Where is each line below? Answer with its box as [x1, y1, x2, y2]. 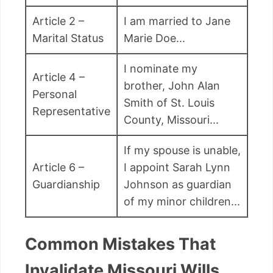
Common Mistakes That [25, 234, 216, 255]
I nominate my [124, 62, 197, 75]
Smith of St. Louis [124, 96, 214, 109]
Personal [32, 87, 77, 101]
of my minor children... [124, 194, 240, 208]
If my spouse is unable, [124, 143, 241, 157]
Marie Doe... [124, 31, 185, 44]
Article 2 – [32, 14, 84, 27]
